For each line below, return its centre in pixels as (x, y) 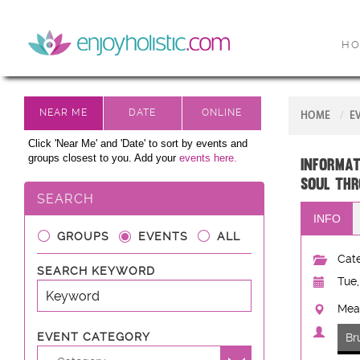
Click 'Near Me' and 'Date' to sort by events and (138, 143)
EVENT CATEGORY (94, 337)
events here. (208, 158)
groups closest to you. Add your (104, 158)
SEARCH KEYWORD (96, 271)
